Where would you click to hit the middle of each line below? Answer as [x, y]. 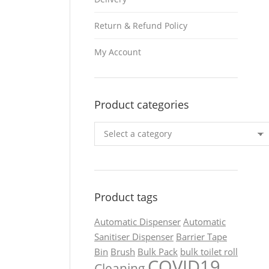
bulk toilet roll [209, 252]
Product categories [142, 105]
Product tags [126, 197]
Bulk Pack [158, 252]
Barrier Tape [201, 237]
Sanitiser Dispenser [134, 237]
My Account [118, 52]
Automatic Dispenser [138, 222]
